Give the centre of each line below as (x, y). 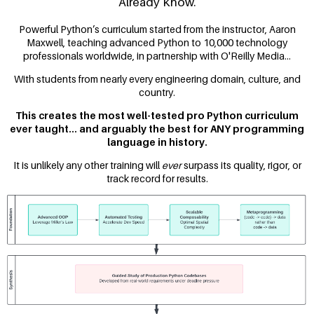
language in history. (157, 142)
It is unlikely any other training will (87, 165)
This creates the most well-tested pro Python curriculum (157, 115)
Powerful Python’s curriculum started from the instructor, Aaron (157, 29)
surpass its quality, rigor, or (241, 165)
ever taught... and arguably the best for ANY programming (157, 128)
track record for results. (157, 178)
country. (157, 92)
